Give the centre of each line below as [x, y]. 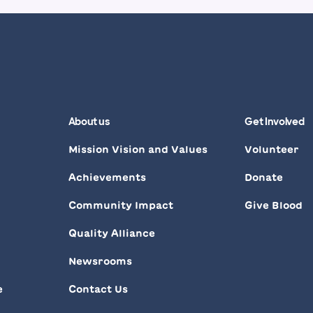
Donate [264, 177]
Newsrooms [100, 261]
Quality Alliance [111, 233]
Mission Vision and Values [138, 149]
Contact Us [98, 289]
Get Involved [275, 121]
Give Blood [274, 205]
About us [89, 121]
